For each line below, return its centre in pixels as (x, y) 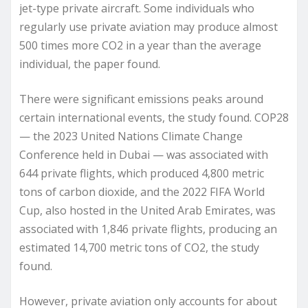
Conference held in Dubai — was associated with (144, 154)
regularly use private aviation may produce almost (148, 26)
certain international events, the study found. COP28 (154, 117)
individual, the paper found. (90, 64)
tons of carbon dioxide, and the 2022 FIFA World (142, 191)
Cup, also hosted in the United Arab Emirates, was (147, 210)
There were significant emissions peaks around (141, 99)
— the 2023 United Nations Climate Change (131, 136)
